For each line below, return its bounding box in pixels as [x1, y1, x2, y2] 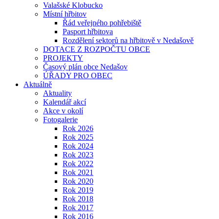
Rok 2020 [63, 177, 93, 185]
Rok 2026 [63, 124, 93, 132]
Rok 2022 [63, 159, 93, 168]
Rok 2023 [63, 151, 93, 159]
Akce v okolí [43, 107, 83, 115]
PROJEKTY [43, 54, 83, 62]
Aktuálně [23, 80, 52, 88]
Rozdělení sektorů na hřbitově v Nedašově [63, 36, 194, 44]
